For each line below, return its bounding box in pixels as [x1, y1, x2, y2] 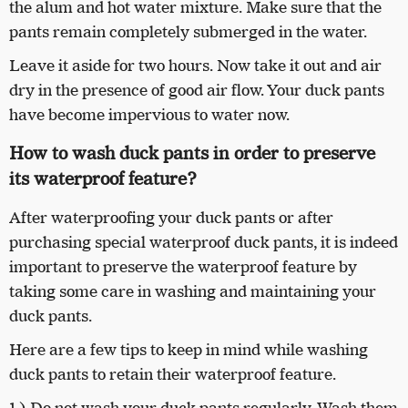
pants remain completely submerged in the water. [9, 22, 367, 43]
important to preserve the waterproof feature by [9, 257, 357, 278]
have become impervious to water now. [9, 105, 293, 126]
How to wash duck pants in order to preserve [9, 143, 375, 166]
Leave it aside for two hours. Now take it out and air [9, 56, 382, 76]
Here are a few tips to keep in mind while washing [9, 340, 368, 361]
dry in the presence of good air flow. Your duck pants [9, 80, 384, 101]
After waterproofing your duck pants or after [9, 208, 333, 229]
